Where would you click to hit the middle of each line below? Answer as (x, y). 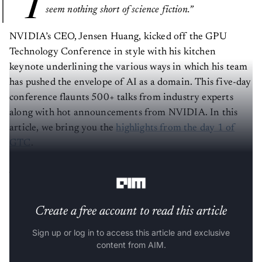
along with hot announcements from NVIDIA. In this (124, 113)
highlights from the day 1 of (175, 128)
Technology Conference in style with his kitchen (113, 52)
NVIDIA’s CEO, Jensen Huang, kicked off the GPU (118, 37)
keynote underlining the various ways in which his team (129, 67)
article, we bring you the (63, 128)
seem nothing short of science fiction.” (119, 10)
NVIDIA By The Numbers (66, 170)
